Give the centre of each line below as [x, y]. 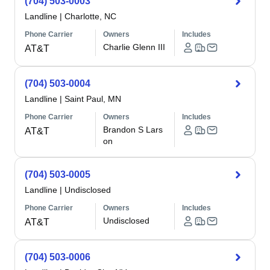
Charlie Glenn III [134, 47]
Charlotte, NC [90, 16]
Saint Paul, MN [93, 99]
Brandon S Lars [133, 130]
